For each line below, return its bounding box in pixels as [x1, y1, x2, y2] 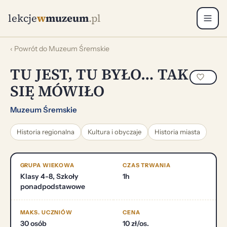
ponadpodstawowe [20, 182, 85, 191]
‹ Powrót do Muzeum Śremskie [10, 44, 109, 53]
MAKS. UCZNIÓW [20, 209, 72, 216]
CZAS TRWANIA [123, 162, 171, 169]
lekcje [8, 11, 37, 25]
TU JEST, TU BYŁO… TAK [10, 63, 188, 85]
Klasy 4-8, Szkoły [20, 172, 79, 181]
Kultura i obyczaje [88, 127, 141, 136]
